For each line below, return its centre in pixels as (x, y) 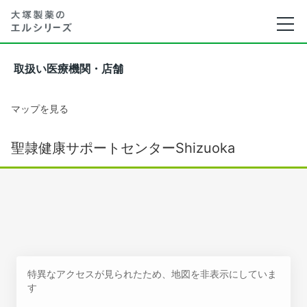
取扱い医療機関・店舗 (69, 69)
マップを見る (40, 109)
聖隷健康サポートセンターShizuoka (123, 148)
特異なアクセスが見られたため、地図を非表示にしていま (152, 274)
